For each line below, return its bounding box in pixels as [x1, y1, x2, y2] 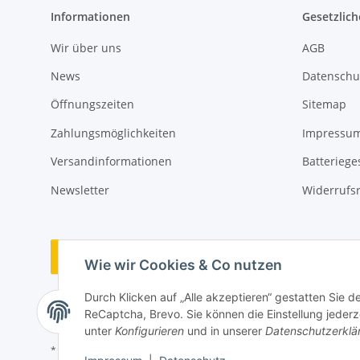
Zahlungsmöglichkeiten [51, 125, 176, 141]
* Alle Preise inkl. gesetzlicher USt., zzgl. [51, 342, 231, 357]
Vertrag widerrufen [111, 248, 216, 264]
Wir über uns [51, 39, 121, 55]
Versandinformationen [51, 153, 172, 170]
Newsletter [51, 182, 109, 198]
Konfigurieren [115, 324, 184, 338]
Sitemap [301, 96, 346, 112]
